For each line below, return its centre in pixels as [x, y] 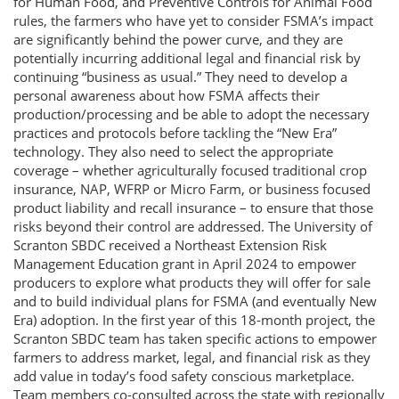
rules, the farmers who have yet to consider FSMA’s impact [193, 20]
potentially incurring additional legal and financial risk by [187, 58]
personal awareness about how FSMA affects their [167, 95]
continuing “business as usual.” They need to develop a [180, 77]
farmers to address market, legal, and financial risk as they [192, 357]
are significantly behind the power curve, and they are [178, 39]
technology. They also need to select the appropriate [173, 151]
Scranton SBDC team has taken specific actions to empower [195, 338]
